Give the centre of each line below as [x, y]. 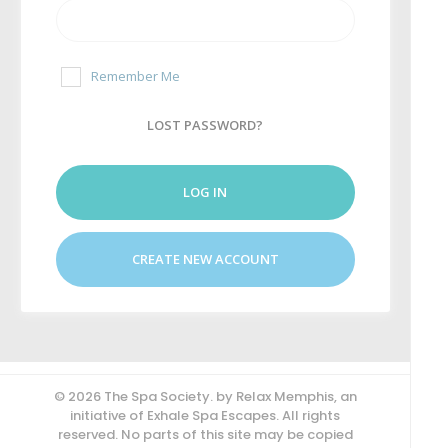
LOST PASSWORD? [205, 125]
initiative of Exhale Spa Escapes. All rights [205, 415]
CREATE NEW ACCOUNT [205, 259]
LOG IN [205, 192]
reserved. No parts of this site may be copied [205, 434]
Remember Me [135, 76]
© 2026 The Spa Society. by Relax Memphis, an [205, 396]
